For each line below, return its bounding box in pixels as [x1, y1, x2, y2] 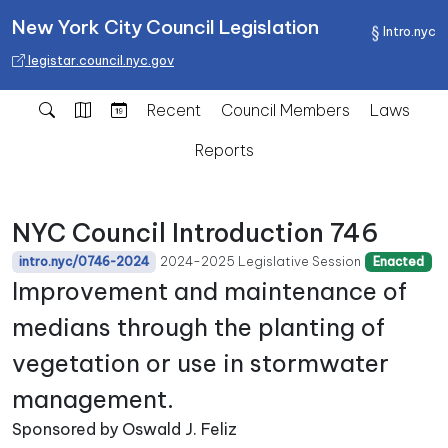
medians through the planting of [12, 312, 385, 342]
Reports [194, 140, 254, 160]
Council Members [220, 100, 350, 120]
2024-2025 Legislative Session [160, 253, 362, 269]
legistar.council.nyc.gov [25, 52, 174, 68]
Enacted [373, 254, 425, 269]
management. [12, 384, 174, 414]
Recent [146, 100, 201, 120]
